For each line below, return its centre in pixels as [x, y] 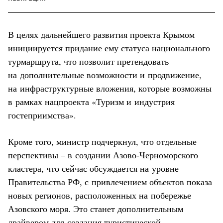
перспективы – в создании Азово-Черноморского [103, 155]
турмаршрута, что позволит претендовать [88, 61]
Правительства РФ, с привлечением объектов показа [110, 181]
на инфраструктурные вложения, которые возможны [110, 88]
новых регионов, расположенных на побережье [100, 195]
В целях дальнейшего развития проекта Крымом [101, 34]
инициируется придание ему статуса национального [109, 48]
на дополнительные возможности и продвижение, [105, 74]
